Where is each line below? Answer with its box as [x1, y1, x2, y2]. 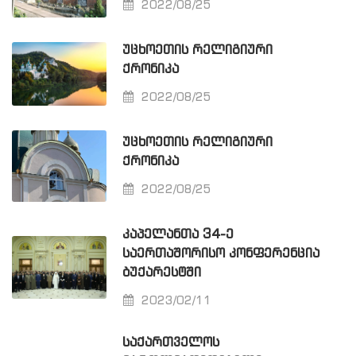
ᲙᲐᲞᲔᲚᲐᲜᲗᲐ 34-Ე [122, 227, 234, 242]
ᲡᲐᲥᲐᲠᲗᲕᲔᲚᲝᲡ [122, 335, 220, 350]
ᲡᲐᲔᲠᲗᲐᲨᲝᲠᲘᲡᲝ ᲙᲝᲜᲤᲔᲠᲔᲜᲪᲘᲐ [122, 246, 320, 261]
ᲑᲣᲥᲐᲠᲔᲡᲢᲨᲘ [122, 265, 202, 280]
